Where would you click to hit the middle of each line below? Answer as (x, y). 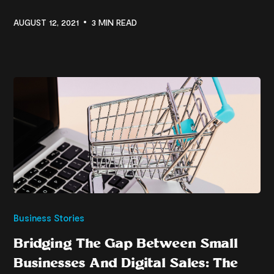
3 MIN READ (114, 22)
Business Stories (49, 217)
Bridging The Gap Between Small (126, 243)
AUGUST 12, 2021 (46, 22)
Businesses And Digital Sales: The (126, 262)
